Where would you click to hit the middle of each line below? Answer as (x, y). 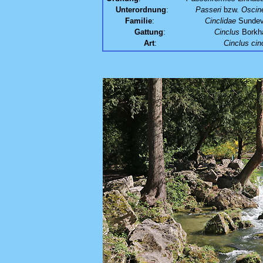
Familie (139, 21)
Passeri (208, 9)
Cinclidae (220, 21)
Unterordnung (141, 9)
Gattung (149, 32)
